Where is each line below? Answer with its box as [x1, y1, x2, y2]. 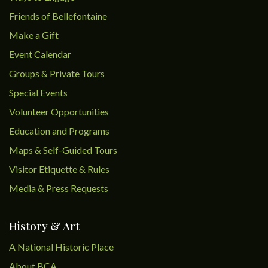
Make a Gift [9, 29, 59, 41]
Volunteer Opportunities [9, 106, 109, 117]
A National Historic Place [9, 241, 114, 252]
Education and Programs [9, 125, 111, 136]
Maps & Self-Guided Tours [9, 144, 117, 156]
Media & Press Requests [9, 182, 108, 194]
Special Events [9, 87, 68, 98]
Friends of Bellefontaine [9, 10, 107, 22]
